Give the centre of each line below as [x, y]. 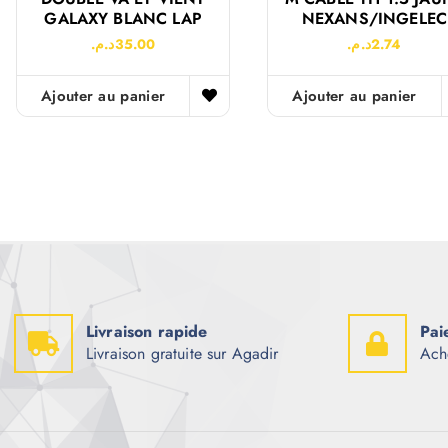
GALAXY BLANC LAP [123, 18]
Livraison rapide [147, 332]
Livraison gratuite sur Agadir [182, 354]
